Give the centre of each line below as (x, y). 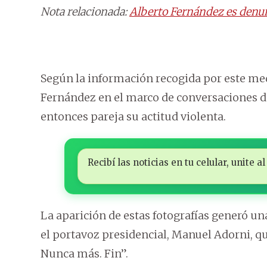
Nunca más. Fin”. (84, 254)
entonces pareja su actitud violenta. (133, 117)
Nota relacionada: (85, 12)
